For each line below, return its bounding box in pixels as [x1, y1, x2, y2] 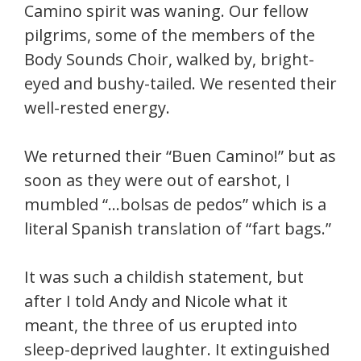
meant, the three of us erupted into [24, 314, 297, 336]
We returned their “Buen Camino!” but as [24, 145, 336, 167]
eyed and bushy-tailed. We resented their [24, 73, 337, 94]
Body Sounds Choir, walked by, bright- [24, 48, 314, 70]
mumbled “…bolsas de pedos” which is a [24, 193, 326, 215]
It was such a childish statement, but [24, 266, 304, 288]
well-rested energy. [24, 97, 170, 118]
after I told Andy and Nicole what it [24, 290, 288, 312]
